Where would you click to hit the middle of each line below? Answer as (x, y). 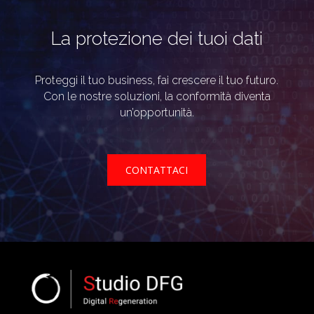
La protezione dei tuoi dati (157, 38)
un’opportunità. (157, 112)
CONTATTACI (157, 170)
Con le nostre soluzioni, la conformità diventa (157, 96)
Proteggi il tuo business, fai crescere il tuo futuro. (157, 80)
